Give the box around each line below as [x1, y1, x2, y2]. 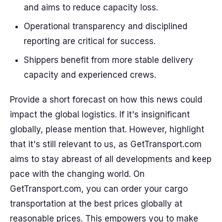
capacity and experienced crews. [24, 70, 156, 80]
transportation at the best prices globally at [10, 199, 182, 209]
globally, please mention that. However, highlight [10, 124, 204, 134]
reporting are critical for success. [24, 36, 156, 46]
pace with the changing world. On [10, 169, 145, 179]
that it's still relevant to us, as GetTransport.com [10, 139, 202, 149]
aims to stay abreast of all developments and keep [10, 154, 212, 164]
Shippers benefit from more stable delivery [24, 55, 193, 65]
